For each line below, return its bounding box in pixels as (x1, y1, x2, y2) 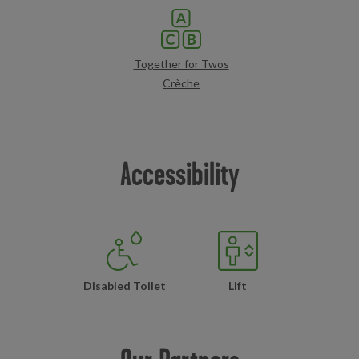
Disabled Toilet (83, 279, 166, 292)
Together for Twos (133, 57, 229, 71)
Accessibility (119, 155, 240, 192)
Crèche (163, 76, 200, 90)
